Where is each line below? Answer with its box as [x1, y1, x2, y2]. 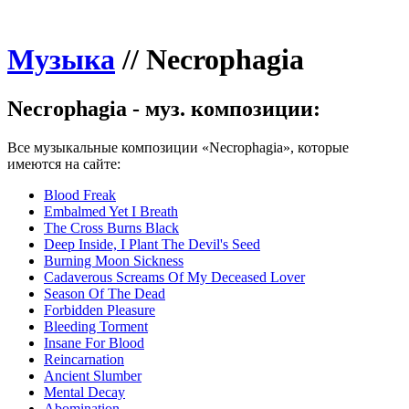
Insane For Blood [44, 334, 144, 351]
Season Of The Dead [44, 285, 165, 301]
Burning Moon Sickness [44, 252, 184, 268]
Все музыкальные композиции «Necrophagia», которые [7, 139, 349, 155]
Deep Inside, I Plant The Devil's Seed [44, 236, 260, 252]
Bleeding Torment [44, 318, 148, 334]
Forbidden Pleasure [44, 301, 155, 318]
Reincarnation [44, 351, 124, 367]
